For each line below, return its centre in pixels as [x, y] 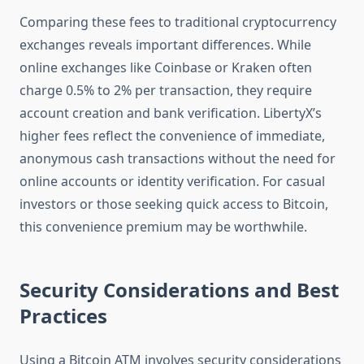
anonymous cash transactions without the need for [178, 159]
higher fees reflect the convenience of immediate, [172, 136]
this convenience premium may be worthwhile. [163, 227]
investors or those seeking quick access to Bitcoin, [174, 204]
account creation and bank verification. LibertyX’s [171, 113]
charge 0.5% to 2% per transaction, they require [166, 91]
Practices [63, 316]
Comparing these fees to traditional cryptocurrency [178, 22]
